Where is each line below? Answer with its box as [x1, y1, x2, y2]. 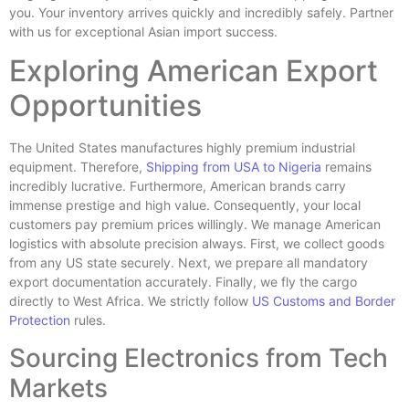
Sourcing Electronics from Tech [9, 341, 388, 373]
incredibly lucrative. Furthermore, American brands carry [9, 178, 346, 194]
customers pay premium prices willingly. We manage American [9, 216, 381, 233]
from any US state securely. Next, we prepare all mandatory [9, 255, 368, 271]
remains [321, 159, 372, 175]
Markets [9, 372, 108, 404]
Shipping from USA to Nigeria [146, 159, 321, 175]
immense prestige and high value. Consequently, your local [9, 197, 361, 214]
